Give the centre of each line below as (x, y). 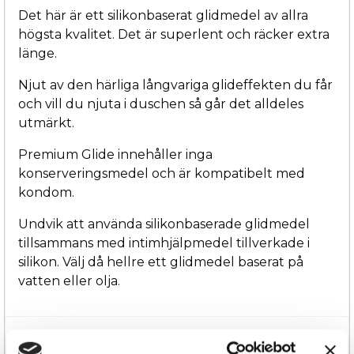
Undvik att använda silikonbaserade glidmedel (164, 224)
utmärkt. (48, 122)
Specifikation (63, 338)
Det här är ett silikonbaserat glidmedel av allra (163, 15)
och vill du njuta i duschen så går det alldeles (161, 104)
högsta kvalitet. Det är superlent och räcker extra (174, 34)
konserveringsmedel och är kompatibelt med (162, 173)
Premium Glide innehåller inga (115, 154)
